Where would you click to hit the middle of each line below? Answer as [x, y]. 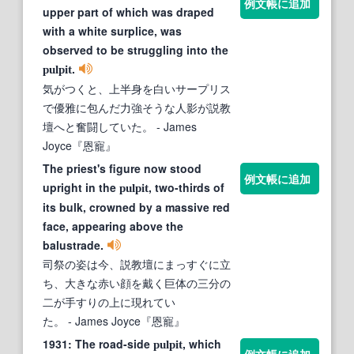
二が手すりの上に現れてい [109, 302]
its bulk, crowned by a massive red [136, 207]
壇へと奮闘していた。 [98, 127]
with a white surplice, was [112, 31]
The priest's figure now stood [122, 169]
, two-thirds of [186, 188]
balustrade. [73, 245]
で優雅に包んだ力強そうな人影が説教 [137, 108]
